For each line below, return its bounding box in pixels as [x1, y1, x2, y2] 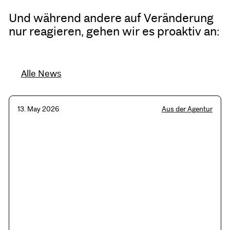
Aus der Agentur [161, 105, 213, 113]
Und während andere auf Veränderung [8, 10, 214, 25]
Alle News [21, 68, 62, 79]
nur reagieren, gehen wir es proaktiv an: [8, 24, 220, 39]
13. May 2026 [17, 105, 60, 113]
